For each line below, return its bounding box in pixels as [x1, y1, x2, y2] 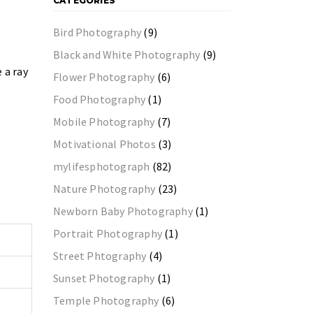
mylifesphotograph [53, 159, 150, 173]
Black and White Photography [53, 48, 201, 61]
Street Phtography [53, 249, 147, 263]
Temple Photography [53, 293, 159, 307]
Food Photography [53, 92, 146, 106]
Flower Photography [53, 70, 155, 84]
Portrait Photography [53, 226, 162, 240]
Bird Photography [53, 25, 142, 39]
